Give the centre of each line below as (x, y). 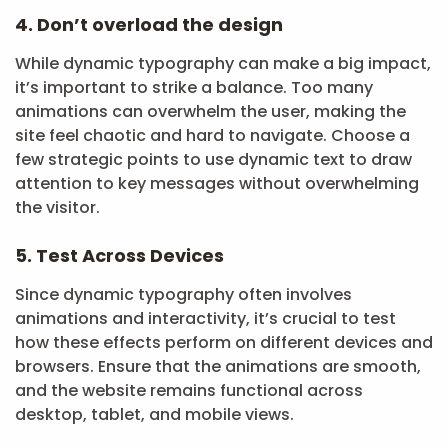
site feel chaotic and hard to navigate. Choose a (212, 135)
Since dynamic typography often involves (183, 294)
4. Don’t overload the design (149, 24)
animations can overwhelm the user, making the (210, 111)
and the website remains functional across (189, 390)
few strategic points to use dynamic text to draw (213, 159)
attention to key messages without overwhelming (217, 183)
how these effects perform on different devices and (224, 342)
